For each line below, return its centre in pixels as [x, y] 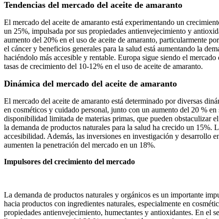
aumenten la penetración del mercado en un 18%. [80, 145]
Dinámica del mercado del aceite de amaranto [90, 84]
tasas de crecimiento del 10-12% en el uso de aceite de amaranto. [103, 66]
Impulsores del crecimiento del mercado [69, 162]
